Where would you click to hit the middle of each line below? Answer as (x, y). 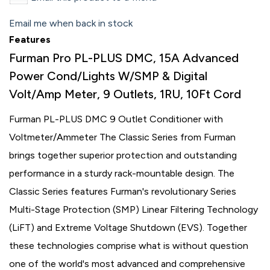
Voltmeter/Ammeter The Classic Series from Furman (122, 137)
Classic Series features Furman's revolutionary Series (123, 191)
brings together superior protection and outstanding (123, 155)
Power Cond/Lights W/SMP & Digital (108, 76)
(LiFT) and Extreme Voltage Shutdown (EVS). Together (128, 228)
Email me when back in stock (71, 23)
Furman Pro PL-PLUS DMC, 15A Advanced (124, 58)
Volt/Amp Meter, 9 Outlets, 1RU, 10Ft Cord (125, 94)
